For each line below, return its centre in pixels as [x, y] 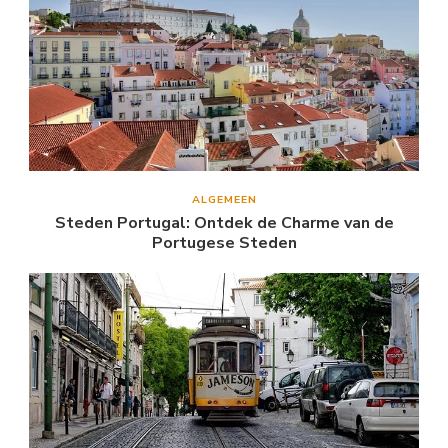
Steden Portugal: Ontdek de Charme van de [224, 223]
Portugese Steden [224, 243]
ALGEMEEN [224, 200]
